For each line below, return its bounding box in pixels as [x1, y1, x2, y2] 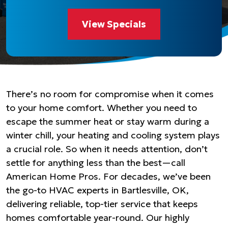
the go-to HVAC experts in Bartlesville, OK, [6, 184, 189, 196]
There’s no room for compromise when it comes [6, 88, 214, 100]
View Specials [82, 18, 146, 30]
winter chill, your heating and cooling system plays [6, 129, 220, 141]
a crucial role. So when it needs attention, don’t [6, 143, 208, 155]
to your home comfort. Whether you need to [6, 102, 197, 113]
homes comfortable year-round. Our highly [6, 212, 189, 223]
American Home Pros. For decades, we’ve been [6, 170, 211, 182]
